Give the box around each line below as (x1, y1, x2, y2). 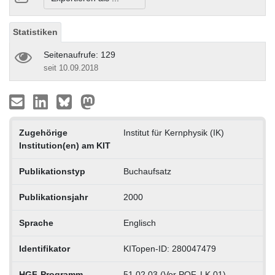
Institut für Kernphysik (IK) (123, 127, 224, 137)
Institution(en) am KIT (18, 140, 110, 150)
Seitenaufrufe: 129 (44, 49, 115, 60)
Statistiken (13, 26, 58, 37)
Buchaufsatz (123, 166, 171, 176)
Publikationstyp (18, 166, 85, 176)
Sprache (18, 217, 53, 228)
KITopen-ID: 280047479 (123, 243, 216, 254)
